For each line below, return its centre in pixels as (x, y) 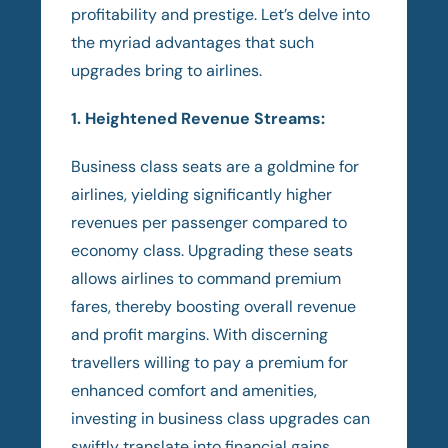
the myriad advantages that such (193, 42)
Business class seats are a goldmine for (215, 166)
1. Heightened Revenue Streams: (198, 118)
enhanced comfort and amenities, (194, 390)
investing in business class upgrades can (221, 418)
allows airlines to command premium (206, 278)
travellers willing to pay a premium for (210, 362)
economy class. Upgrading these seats (212, 250)
